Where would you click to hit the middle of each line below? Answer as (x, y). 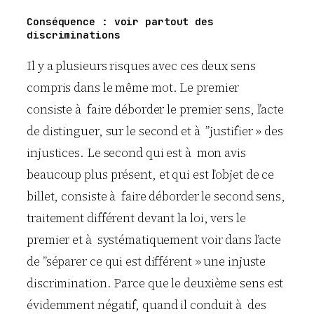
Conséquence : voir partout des (120, 22)
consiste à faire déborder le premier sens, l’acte (155, 109)
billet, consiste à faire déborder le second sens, (156, 196)
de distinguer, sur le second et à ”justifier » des (155, 131)
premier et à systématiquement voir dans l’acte (154, 239)
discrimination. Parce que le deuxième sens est (155, 283)
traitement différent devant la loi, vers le (136, 218)
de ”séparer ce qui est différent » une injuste (146, 261)
